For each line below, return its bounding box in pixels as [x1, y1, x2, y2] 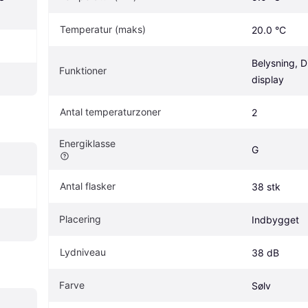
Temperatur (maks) [60, 23, 146, 35]
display [252, 73, 284, 85]
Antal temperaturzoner [60, 105, 161, 118]
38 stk [252, 180, 280, 192]
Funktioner [59, 64, 107, 76]
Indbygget [252, 213, 299, 225]
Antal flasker [60, 179, 115, 192]
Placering [59, 212, 101, 225]
